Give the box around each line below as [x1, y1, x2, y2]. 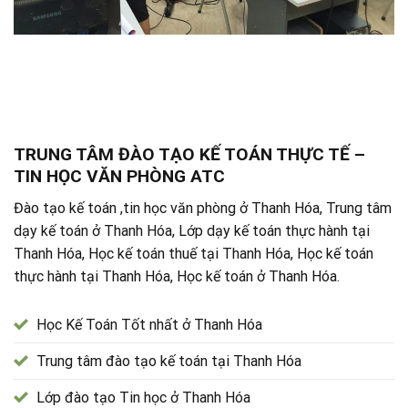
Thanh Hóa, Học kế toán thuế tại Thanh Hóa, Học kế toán [14, 244, 373, 262]
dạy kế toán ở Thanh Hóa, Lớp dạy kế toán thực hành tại [14, 221, 370, 240]
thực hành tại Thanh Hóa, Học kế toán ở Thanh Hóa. [14, 267, 340, 285]
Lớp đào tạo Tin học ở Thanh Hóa [36, 388, 250, 406]
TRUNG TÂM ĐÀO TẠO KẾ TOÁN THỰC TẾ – [14, 144, 365, 166]
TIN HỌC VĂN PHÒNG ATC [14, 166, 225, 188]
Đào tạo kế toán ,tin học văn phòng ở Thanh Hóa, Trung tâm [14, 199, 392, 217]
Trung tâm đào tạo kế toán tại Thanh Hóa [36, 352, 301, 370]
